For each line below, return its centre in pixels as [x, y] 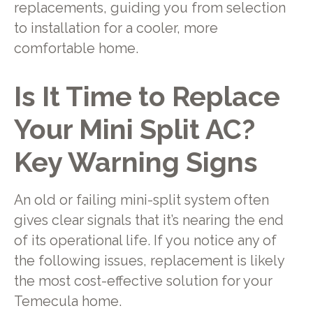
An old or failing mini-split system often [141, 201]
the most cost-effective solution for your [143, 282]
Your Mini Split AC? [134, 130]
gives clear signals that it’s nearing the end [148, 221]
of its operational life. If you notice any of [145, 241]
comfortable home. [76, 48]
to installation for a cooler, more [116, 28]
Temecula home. [67, 302]
